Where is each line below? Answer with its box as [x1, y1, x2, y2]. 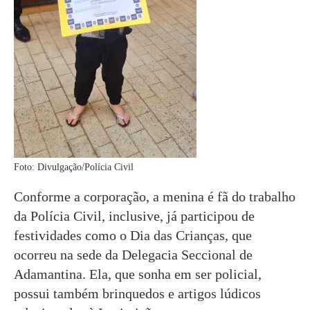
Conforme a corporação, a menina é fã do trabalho [14, 188, 295, 204]
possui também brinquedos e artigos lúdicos [14, 285, 261, 301]
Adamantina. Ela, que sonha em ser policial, [14, 266, 262, 282]
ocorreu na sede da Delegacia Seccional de [14, 246, 253, 262]
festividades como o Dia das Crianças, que [14, 227, 252, 243]
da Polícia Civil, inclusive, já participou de [14, 208, 255, 224]
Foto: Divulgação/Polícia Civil [14, 161, 134, 172]
